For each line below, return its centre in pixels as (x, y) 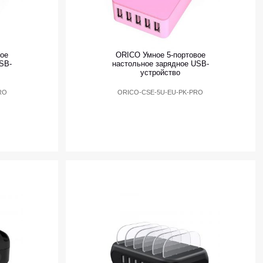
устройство (161, 72)
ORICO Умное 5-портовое (160, 55)
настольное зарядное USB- (160, 63)
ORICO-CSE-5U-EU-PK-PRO (161, 92)
